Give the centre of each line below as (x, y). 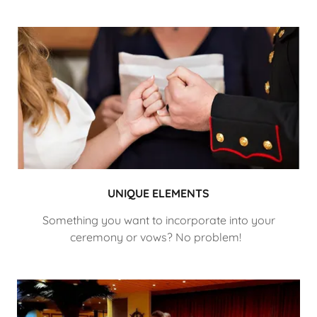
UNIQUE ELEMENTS (158, 193)
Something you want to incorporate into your (158, 220)
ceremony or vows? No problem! (158, 237)
